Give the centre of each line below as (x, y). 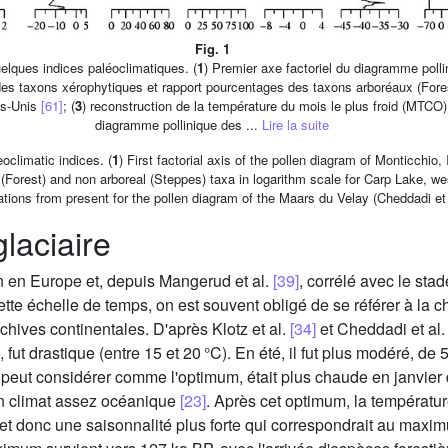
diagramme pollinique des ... (178, 125)
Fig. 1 (212, 49)
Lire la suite (295, 125)
